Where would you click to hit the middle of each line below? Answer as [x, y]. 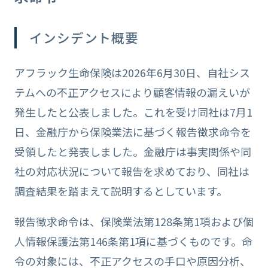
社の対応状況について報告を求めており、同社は [132, 171]
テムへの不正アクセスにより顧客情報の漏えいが [132, 92]
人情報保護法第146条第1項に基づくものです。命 [133, 241]
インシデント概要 [84, 38]
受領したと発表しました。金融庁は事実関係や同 [133, 152]
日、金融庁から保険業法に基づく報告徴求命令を [133, 132]
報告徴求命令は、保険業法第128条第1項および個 [134, 221]
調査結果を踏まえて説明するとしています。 [121, 191]
